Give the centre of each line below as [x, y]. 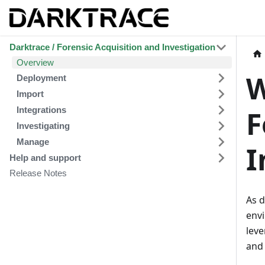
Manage [33, 141]
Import [30, 93]
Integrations [41, 109]
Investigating [43, 125]
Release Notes [38, 173]
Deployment [41, 77]
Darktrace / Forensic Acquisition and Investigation [112, 47]
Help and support [45, 157]
